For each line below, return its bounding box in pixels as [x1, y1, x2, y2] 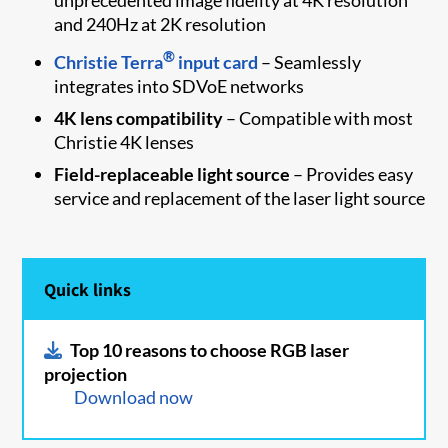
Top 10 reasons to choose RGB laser [70, 338, 350, 361]
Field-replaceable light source [54, 162, 291, 185]
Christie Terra [54, 50, 164, 73]
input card [175, 50, 259, 73]
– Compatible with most [223, 106, 414, 129]
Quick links [44, 277, 132, 301]
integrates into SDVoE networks [54, 74, 305, 97]
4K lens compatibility [54, 106, 224, 129]
